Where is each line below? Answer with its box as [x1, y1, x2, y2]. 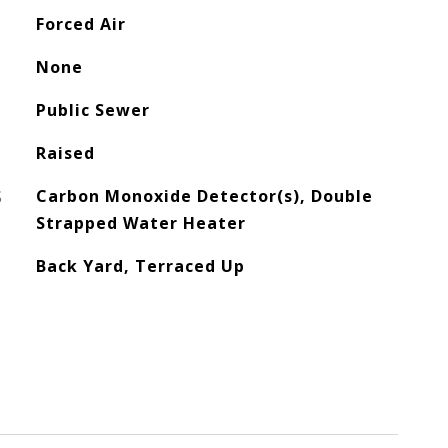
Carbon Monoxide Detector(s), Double [35, 185, 373, 207]
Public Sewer [35, 99, 150, 121]
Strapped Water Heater [35, 212, 246, 234]
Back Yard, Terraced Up [35, 255, 245, 277]
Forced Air [35, 13, 126, 35]
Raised [35, 142, 95, 164]
